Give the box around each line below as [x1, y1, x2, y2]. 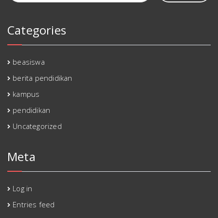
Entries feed [13, 200, 55, 210]
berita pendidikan [13, 73, 73, 83]
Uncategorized [13, 121, 62, 131]
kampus [13, 89, 40, 99]
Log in [13, 183, 33, 194]
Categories [7, 22, 66, 38]
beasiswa [13, 57, 45, 67]
